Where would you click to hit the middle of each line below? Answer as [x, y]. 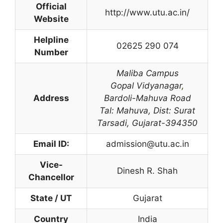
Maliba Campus [147, 73]
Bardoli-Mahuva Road [147, 98]
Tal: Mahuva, [126, 110]
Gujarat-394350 [165, 123]
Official [51, 6]
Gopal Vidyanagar [146, 85]
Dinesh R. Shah [147, 170]
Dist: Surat [174, 110]
